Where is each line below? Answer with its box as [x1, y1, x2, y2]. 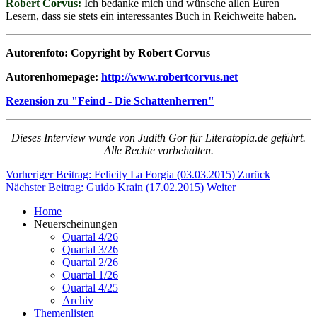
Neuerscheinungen [34, 217, 117, 230]
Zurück [238, 168, 270, 180]
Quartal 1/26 [62, 268, 118, 281]
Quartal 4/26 [62, 230, 118, 243]
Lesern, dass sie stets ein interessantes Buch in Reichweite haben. [6, 9, 296, 22]
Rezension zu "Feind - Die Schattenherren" [6, 94, 214, 107]
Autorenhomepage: [6, 70, 101, 83]
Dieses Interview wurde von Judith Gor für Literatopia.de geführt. [11, 131, 306, 144]
